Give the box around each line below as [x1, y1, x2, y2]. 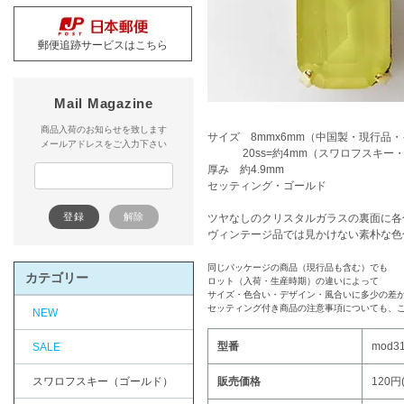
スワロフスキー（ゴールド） [32, 375, 173, 388]
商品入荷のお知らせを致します [41, 124, 167, 134]
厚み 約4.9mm [207, 163, 284, 176]
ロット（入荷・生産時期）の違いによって [207, 276, 379, 286]
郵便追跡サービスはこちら [38, 39, 168, 51]
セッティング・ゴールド [207, 179, 326, 192]
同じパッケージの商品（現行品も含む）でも [207, 262, 388, 272]
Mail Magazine [54, 96, 153, 111]
